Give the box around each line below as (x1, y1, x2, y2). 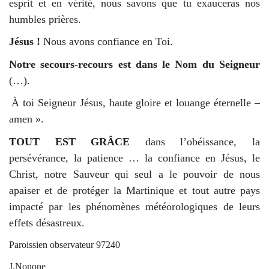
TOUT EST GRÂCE (9, 135, 130, 148)
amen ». (9, 113, 47, 125)
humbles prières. (9, 13, 84, 25)
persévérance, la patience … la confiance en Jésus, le (9, 151, 260, 164)
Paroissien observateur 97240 (9, 240, 120, 250)
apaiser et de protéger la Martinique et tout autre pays (9, 184, 260, 196)
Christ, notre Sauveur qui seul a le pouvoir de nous (9, 168, 260, 180)
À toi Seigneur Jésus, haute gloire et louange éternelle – (11, 97, 261, 109)
